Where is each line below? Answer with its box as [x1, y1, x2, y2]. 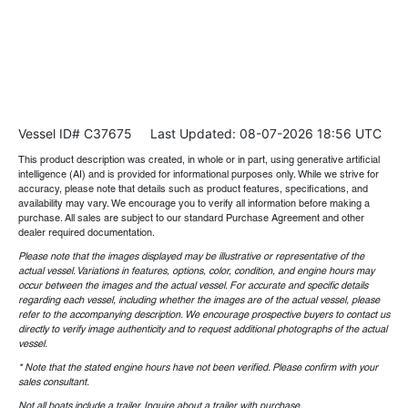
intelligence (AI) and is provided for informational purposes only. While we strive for [18, 168, 379, 180]
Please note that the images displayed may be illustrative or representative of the [18, 250, 364, 262]
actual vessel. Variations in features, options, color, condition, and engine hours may [18, 265, 374, 277]
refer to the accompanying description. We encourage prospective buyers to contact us [18, 309, 390, 321]
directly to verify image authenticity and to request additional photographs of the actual [18, 323, 387, 335]
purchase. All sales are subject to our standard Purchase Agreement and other [18, 212, 364, 224]
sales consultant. [18, 376, 89, 388]
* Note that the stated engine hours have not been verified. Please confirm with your [18, 362, 378, 373]
